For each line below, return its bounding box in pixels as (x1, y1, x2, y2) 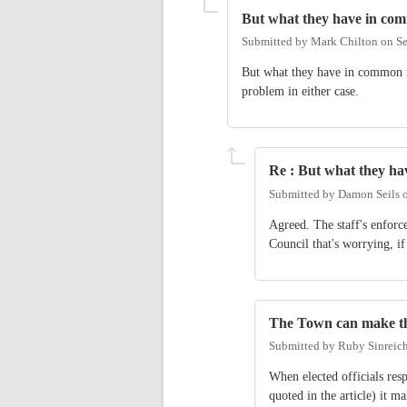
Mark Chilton (311, 35, 378, 49)
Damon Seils (338, 187, 400, 201)
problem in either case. (242, 84, 359, 99)
